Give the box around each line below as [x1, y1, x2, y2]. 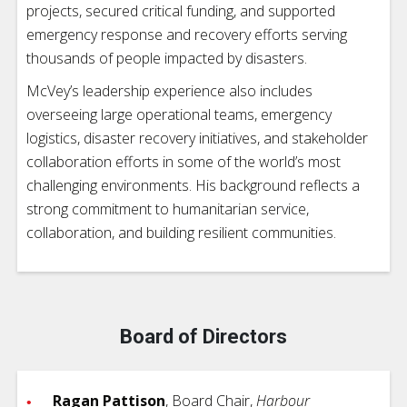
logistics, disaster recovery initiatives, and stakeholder [26, 127, 368, 148]
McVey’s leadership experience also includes [26, 80, 313, 101]
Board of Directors [120, 324, 287, 348]
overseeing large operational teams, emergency [26, 104, 332, 124]
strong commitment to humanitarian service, [26, 198, 309, 219]
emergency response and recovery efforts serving [26, 24, 347, 45]
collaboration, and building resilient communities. [26, 222, 336, 243]
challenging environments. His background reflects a [26, 174, 360, 195]
